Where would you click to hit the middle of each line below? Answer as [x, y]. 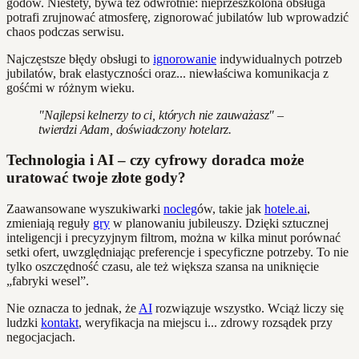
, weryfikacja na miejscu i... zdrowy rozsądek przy [206, 323]
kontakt [60, 323]
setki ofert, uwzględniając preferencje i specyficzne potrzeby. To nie [177, 252]
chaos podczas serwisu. [65, 31]
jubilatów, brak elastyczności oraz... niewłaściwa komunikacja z [167, 73]
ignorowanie [185, 58]
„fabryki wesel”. [48, 281]
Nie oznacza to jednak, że [73, 309]
